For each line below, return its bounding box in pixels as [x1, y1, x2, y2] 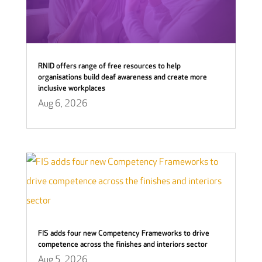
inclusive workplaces [37, 84, 105, 94]
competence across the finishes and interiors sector [37, 240, 208, 250]
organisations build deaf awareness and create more [37, 73, 207, 82]
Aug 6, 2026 [37, 98, 88, 110]
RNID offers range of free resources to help [37, 61, 181, 71]
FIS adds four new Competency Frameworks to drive [37, 229, 209, 239]
